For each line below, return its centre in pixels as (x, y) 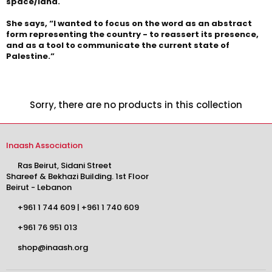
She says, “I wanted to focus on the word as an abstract (129, 23)
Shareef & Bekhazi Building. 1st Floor (77, 176)
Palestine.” (30, 56)
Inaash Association (44, 145)
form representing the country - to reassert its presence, (132, 34)
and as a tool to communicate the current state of (118, 45)
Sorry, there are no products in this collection (136, 104)
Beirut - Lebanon (39, 187)
